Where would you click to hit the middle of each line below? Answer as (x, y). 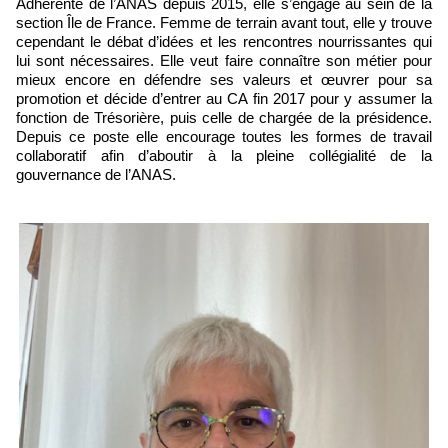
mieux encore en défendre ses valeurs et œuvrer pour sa (224, 79)
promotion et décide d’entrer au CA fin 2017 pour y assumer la (224, 98)
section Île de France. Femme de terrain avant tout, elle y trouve (224, 22)
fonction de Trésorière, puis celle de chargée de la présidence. (224, 117)
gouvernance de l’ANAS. (96, 174)
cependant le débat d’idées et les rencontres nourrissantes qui (224, 41)
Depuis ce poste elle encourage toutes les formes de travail (224, 136)
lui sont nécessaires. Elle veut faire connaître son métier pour (224, 60)
